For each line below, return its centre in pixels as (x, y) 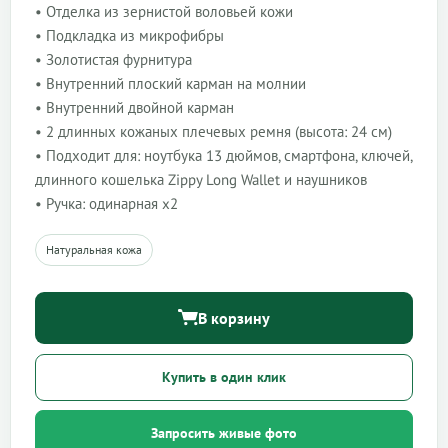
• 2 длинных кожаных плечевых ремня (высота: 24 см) (213, 131)
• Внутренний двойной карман (134, 107)
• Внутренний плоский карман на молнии (170, 83)
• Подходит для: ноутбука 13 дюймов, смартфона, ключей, (223, 155)
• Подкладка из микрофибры (129, 35)
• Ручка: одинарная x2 (106, 203)
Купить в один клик (224, 377)
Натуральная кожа (94, 249)
